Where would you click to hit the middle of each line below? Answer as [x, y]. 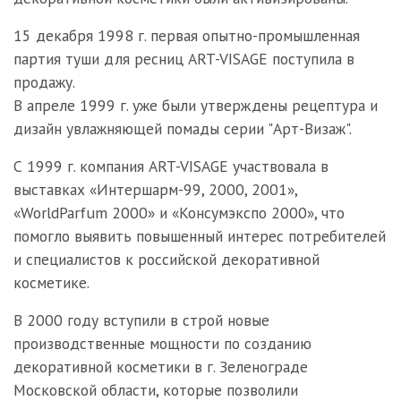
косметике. [51, 282]
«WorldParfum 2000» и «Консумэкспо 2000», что [179, 213]
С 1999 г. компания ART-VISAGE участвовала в [171, 166]
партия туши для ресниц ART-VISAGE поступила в [184, 59]
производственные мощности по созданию [162, 343]
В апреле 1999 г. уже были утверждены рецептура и [196, 105]
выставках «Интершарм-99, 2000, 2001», [155, 189]
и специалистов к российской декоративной [166, 259]
